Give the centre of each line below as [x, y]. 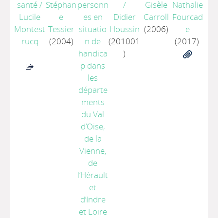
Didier [124, 17]
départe [93, 90]
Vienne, [93, 151]
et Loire [93, 211]
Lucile [30, 17]
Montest [30, 29]
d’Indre [93, 199]
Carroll [156, 17]
